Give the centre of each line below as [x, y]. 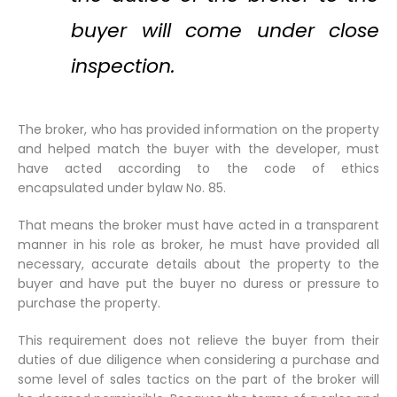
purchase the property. [89, 303]
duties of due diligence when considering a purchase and [198, 359]
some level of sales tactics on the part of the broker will [198, 379]
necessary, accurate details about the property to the [198, 264]
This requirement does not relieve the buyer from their [198, 340]
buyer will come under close [225, 30]
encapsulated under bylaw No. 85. [122, 187]
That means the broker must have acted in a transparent [198, 225]
